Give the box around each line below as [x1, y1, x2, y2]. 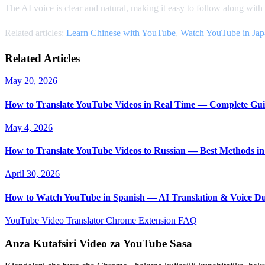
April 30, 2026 [5, 169, 60, 179]
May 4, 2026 [5, 122, 53, 132]
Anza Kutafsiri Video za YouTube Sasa [5, 237, 192, 250]
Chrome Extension [106, 215, 178, 225]
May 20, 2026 [5, 76, 57, 86]
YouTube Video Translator [5, 215, 106, 225]
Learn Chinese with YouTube [66, 27, 176, 38]
